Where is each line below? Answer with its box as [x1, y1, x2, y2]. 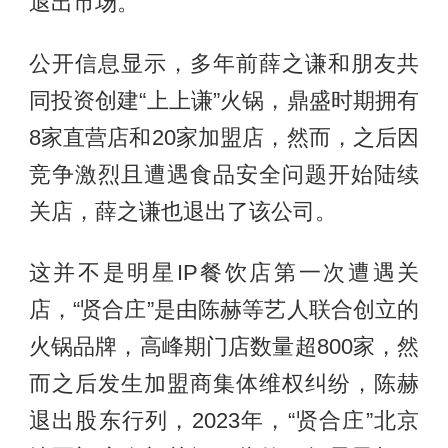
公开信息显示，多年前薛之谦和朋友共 [28, 52, 420, 77]
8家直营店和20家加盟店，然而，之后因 [28, 126, 420, 151]
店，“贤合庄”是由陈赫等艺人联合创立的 [28, 298, 420, 323]
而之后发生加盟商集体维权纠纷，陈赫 [28, 372, 420, 397]
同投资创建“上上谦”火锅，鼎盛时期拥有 [28, 89, 420, 114]
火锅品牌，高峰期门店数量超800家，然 [28, 335, 420, 360]
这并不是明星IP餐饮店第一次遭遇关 [28, 261, 420, 286]
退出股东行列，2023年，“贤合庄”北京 [28, 409, 420, 434]
